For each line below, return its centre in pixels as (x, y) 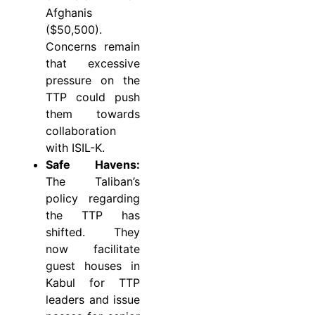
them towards (93, 114)
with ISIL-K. (75, 147)
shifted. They (93, 232)
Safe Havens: (93, 164)
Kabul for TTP (93, 282)
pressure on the (93, 80)
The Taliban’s (93, 181)
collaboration (81, 130)
